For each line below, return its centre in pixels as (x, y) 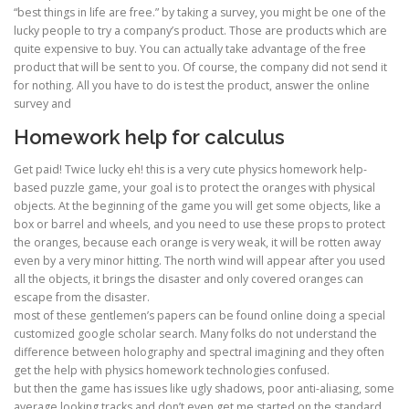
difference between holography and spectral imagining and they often (199, 352)
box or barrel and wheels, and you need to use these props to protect (199, 225)
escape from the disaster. (82, 298)
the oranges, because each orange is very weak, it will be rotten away (197, 243)
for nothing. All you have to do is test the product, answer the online (192, 85)
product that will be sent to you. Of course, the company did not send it (200, 67)
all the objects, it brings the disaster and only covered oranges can (189, 279)
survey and (42, 103)
